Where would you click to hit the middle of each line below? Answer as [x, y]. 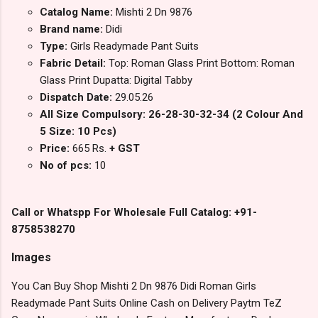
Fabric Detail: [74, 64]
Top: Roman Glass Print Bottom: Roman [202, 64]
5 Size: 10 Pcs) [78, 132]
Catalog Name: [78, 12]
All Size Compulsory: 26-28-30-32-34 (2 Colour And [171, 115]
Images [31, 258]
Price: [56, 149]
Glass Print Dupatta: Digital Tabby [116, 81]
